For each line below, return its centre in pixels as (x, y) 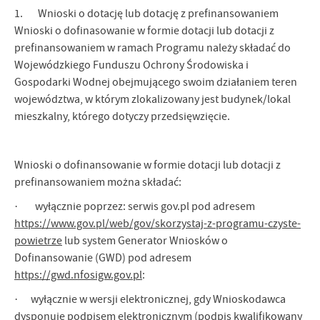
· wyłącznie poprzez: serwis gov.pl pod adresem (135, 207)
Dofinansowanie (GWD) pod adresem (103, 258)
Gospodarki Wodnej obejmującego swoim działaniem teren (156, 82)
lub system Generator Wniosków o (145, 241)
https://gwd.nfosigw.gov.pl (78, 275)
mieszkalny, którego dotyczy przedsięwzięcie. (122, 117)
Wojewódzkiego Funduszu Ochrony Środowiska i (131, 65)
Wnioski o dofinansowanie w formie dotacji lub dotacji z (147, 165)
